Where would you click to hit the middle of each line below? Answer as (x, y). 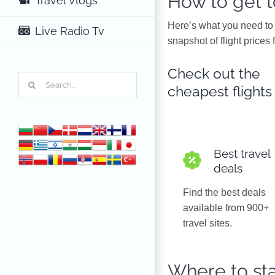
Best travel (242, 153)
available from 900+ (226, 208)
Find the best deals (224, 192)
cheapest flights (220, 91)
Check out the (214, 73)
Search (33, 79)
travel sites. (207, 223)
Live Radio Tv (69, 31)
